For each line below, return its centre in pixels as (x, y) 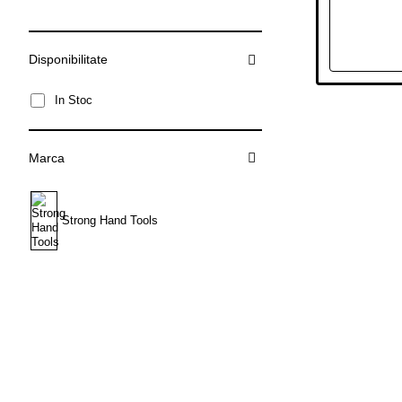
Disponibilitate (68, 60)
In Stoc (74, 100)
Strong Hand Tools (110, 221)
